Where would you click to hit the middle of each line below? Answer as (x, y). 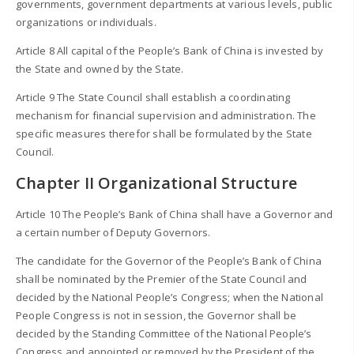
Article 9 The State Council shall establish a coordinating (153, 97)
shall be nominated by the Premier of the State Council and (162, 279)
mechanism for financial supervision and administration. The (166, 115)
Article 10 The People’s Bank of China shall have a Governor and (175, 214)
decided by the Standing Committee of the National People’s (164, 333)
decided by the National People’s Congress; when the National (170, 297)
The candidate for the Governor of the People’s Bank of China (169, 260)
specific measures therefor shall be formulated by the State (164, 133)
